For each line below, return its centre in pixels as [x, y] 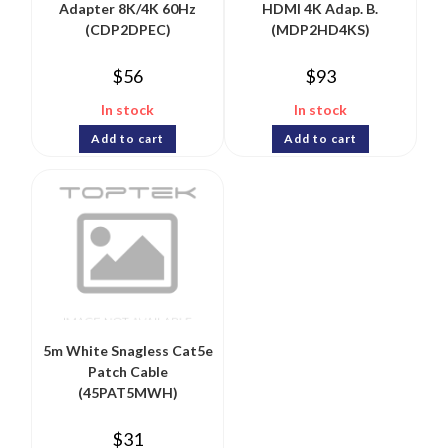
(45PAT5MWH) [127, 393]
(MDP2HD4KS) [320, 29]
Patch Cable [127, 372]
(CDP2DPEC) [127, 29]
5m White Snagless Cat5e [127, 351]
